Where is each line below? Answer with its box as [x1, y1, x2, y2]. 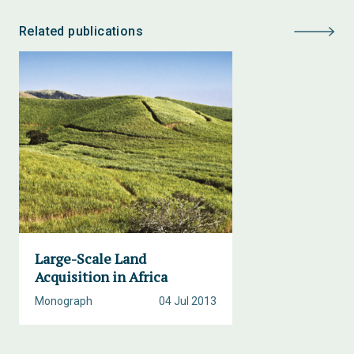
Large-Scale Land [35, 249, 146, 268]
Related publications [19, 24, 143, 39]
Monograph [35, 295, 92, 307]
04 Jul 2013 [159, 295, 217, 307]
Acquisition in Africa [35, 267, 168, 286]
